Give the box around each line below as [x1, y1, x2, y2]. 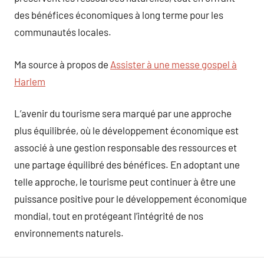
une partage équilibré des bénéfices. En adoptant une [14, 159, 240, 170]
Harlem [14, 75, 45, 87]
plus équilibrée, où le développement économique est [14, 124, 239, 136]
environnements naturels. [14, 227, 124, 239]
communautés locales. [14, 26, 111, 38]
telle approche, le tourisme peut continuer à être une [14, 176, 236, 187]
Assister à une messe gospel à [110, 58, 237, 70]
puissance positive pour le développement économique [14, 193, 247, 204]
